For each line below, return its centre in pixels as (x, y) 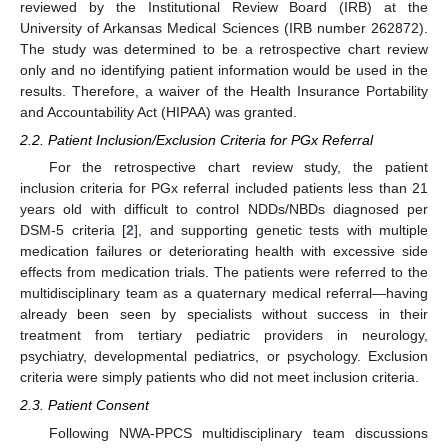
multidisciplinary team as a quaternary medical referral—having (224, 293)
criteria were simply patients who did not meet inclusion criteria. (219, 377)
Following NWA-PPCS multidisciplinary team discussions (238, 432)
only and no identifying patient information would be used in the (224, 70)
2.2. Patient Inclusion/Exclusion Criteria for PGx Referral (196, 140)
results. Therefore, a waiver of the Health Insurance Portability (224, 91)
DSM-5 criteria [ (73, 230)
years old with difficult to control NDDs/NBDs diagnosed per (224, 209)
